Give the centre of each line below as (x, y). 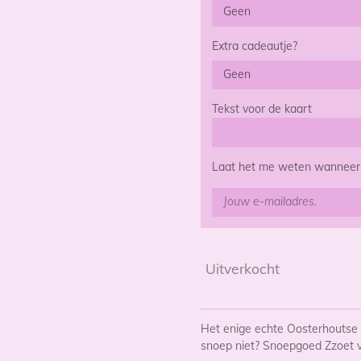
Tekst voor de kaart (262, 109)
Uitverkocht (243, 268)
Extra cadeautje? (255, 46)
